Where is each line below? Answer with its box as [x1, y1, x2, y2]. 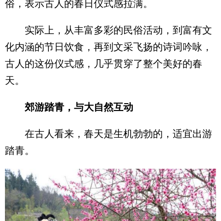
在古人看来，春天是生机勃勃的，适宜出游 [5, 128, 212, 139]
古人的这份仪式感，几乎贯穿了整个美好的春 [5, 58, 202, 69]
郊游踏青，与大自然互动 [25, 102, 133, 112]
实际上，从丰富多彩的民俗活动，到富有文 [5, 25, 212, 36]
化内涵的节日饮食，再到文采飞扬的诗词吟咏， [5, 41, 212, 52]
